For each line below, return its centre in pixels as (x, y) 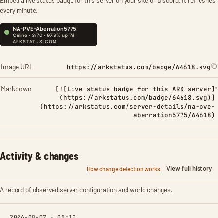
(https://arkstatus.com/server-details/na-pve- (127, 106)
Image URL (17, 66)
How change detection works (123, 169)
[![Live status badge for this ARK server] (135, 89)
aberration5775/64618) (174, 115)
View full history (189, 168)
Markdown (16, 88)
